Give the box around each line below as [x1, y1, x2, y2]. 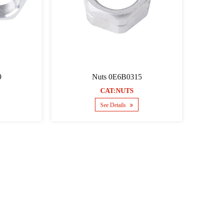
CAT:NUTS [100, 87, 134, 94]
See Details [100, 101, 128, 108]
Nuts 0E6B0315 [92, 72, 142, 81]
